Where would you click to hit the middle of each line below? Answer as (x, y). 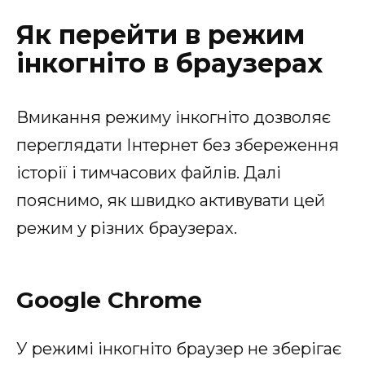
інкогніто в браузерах (169, 63)
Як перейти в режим (161, 34)
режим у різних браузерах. (127, 228)
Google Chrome (109, 299)
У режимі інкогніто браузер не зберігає (179, 348)
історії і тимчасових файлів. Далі (149, 172)
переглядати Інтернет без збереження (178, 145)
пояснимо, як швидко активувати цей (171, 200)
